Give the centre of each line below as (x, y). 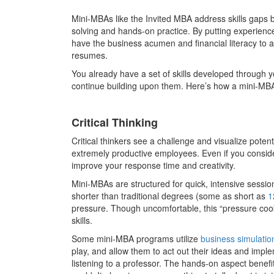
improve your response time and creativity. (154, 165)
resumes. (91, 55)
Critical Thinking (115, 122)
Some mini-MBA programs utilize (136, 238)
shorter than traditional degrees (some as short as (170, 195)
